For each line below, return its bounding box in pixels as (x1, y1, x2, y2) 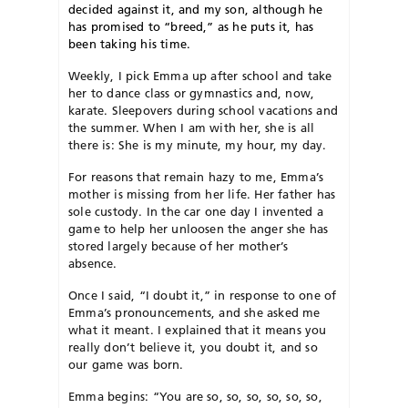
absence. (68, 255, 117, 270)
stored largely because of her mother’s (68, 238, 289, 253)
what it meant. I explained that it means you (68, 321, 327, 337)
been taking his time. (68, 36, 191, 51)
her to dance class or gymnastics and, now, (68, 85, 315, 100)
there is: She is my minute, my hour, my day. (68, 137, 327, 152)
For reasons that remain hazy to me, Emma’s (68, 168, 324, 184)
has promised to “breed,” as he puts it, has (68, 18, 314, 34)
